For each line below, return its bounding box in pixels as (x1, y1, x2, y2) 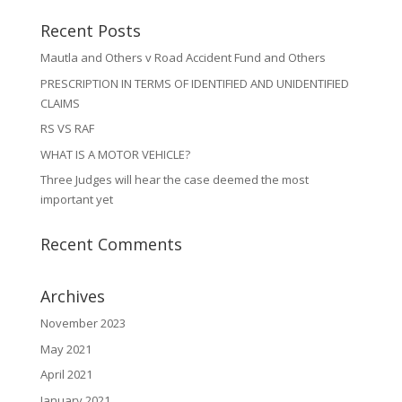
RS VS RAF (39, 120, 94, 136)
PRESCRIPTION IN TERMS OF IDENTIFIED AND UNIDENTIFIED (39, 74, 349, 92)
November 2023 (39, 315, 126, 331)
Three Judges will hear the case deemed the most (39, 171, 309, 188)
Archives (39, 285, 105, 307)
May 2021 (39, 340, 92, 357)
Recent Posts (39, 20, 141, 41)
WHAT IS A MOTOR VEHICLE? (39, 145, 190, 162)
